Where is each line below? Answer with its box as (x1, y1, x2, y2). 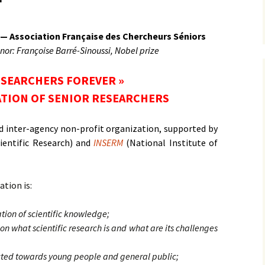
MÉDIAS (58, 12, 87, 23)
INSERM (93, 137, 124, 148)
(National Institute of (126, 137, 218, 148)
